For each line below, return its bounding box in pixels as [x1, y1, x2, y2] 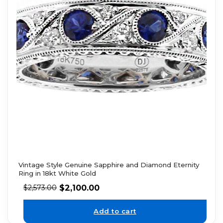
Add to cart [94, 207, 136, 216]
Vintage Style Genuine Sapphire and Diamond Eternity [18, 160, 199, 169]
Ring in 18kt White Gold [18, 169, 96, 177]
